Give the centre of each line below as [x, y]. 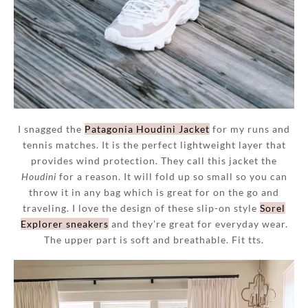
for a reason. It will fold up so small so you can [172, 177]
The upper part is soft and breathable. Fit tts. [154, 240]
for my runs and [250, 129]
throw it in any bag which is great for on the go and [154, 192]
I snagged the [51, 129]
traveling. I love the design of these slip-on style [141, 208]
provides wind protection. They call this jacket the [154, 161]
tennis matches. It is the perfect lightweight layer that [154, 145]
